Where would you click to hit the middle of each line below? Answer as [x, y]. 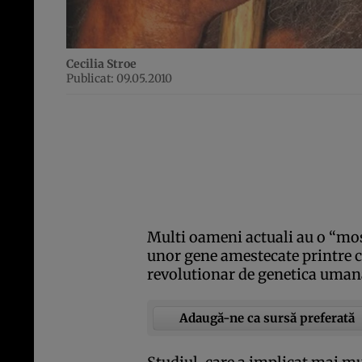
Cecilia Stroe [101, 64]
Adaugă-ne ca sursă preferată [267, 318]
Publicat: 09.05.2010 [119, 79]
